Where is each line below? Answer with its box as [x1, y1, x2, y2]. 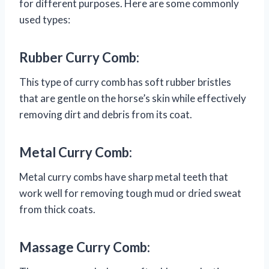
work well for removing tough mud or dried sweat [19, 187, 241, 200]
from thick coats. [19, 203, 95, 216]
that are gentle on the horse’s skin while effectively [19, 92, 246, 105]
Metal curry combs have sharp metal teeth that [19, 171, 228, 184]
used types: [19, 13, 70, 26]
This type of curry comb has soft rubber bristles [19, 76, 231, 89]
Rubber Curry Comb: [19, 49, 139, 66]
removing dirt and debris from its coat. [19, 108, 192, 121]
